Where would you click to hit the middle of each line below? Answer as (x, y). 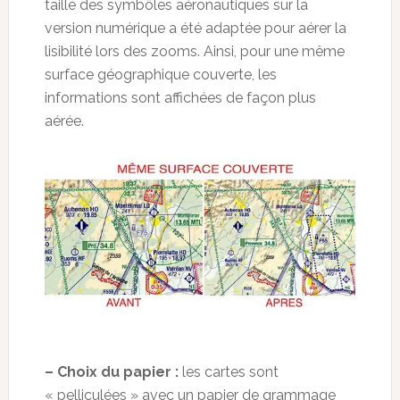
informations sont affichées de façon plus (180, 98)
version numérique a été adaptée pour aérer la (195, 29)
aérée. (64, 121)
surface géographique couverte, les (160, 75)
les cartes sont (228, 371)
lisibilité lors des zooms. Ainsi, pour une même (194, 52)
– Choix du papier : (111, 371)
